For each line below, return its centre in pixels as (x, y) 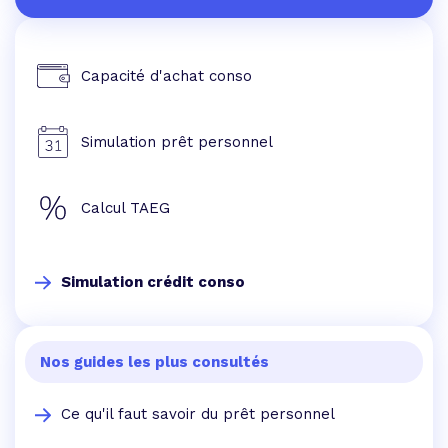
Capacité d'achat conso (166, 76)
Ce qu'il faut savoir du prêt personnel (198, 414)
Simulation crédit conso (153, 282)
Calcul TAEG (125, 208)
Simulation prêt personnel (177, 142)
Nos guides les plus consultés (154, 362)
